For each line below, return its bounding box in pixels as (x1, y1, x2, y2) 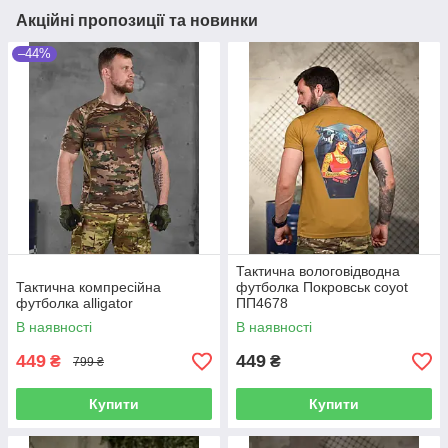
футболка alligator (16, 295, 133, 312)
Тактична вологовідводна (236, 263, 400, 280)
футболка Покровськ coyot (236, 279, 408, 296)
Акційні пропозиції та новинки (16, 12, 258, 30)
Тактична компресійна (16, 279, 161, 296)
